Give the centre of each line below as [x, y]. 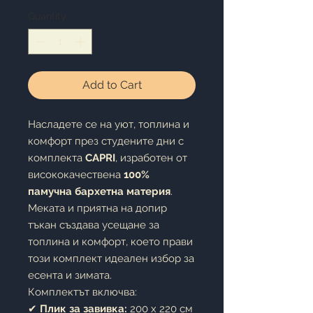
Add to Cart [112, 85]
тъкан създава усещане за [94, 225]
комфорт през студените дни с [106, 141]
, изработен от [151, 158]
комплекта [57, 158]
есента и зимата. [70, 275]
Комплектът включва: [82, 292]
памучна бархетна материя [99, 191]
